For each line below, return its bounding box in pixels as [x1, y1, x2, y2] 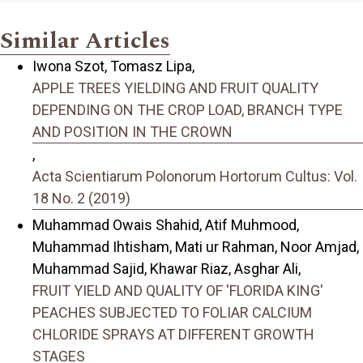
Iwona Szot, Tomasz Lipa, [32, 58, 194, 75]
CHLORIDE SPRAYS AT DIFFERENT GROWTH [32, 325, 314, 343]
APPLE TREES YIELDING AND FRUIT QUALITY [32, 79, 318, 97]
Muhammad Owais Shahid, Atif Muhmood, [32, 216, 299, 233]
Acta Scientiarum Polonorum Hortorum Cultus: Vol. [32, 168, 357, 186]
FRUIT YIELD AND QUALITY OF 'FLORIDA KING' [32, 281, 323, 299]
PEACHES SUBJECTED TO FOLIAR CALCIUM [32, 303, 312, 321]
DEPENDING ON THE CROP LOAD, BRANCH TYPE [32, 101, 343, 119]
